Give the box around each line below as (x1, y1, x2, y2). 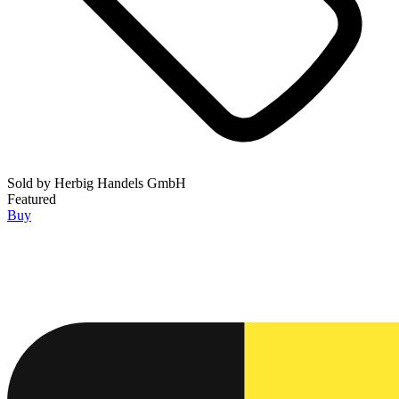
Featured (7, 191, 56, 208)
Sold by (7, 175, 54, 191)
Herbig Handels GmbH (54, 175, 186, 191)
